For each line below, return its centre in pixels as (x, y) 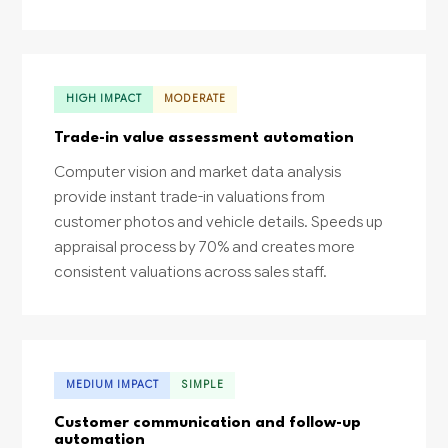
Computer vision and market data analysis (198, 171)
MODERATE (195, 99)
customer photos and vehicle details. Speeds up (219, 221)
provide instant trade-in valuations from (190, 196)
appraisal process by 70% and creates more (205, 246)
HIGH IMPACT (104, 99)
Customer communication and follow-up (208, 423)
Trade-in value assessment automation (204, 137)
